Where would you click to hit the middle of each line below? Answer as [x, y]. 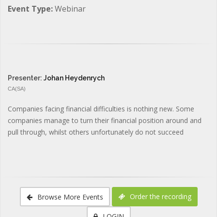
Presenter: [26, 78]
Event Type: [31, 8]
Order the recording [159, 196]
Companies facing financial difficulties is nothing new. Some [101, 108]
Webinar [70, 8]
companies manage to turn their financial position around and [105, 120]
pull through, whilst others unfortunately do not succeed [96, 132]
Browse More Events [69, 197]
